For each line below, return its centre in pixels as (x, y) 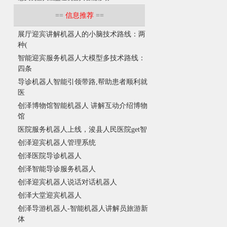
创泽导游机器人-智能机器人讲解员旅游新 (83, 209)
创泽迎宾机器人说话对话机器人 (67, 182)
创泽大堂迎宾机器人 (50, 196)
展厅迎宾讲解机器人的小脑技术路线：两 (82, 34)
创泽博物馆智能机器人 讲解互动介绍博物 (83, 106)
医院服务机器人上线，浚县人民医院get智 (82, 130)
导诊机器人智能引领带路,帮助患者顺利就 (83, 82)
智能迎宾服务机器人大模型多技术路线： (82, 58)
